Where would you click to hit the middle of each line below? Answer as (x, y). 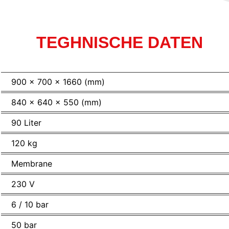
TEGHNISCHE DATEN (120, 42)
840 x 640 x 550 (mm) (56, 102)
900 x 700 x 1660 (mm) (58, 82)
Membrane (32, 163)
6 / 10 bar (30, 204)
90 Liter (26, 122)
